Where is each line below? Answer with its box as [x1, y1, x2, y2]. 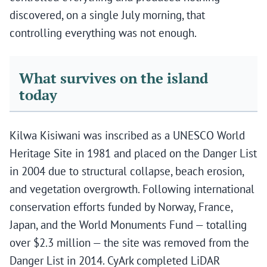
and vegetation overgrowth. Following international [10, 182, 254, 197]
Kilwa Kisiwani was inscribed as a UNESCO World [10, 128, 245, 143]
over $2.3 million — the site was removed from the [10, 235, 249, 250]
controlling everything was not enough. [10, 26, 197, 41]
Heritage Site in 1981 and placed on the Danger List [10, 146, 257, 161]
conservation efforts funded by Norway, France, [10, 200, 232, 215]
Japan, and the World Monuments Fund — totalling [10, 218, 247, 232]
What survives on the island [19, 69, 208, 88]
